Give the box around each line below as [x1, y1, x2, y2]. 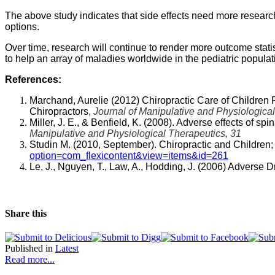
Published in [5, 243, 53, 254]
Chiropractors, [29, 106, 93, 117]
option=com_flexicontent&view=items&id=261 [29, 150, 228, 161]
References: [5, 74, 61, 85]
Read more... [5, 254, 55, 265]
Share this [5, 208, 47, 219]
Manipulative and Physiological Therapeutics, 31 [29, 128, 241, 139]
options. [5, 21, 39, 32]
